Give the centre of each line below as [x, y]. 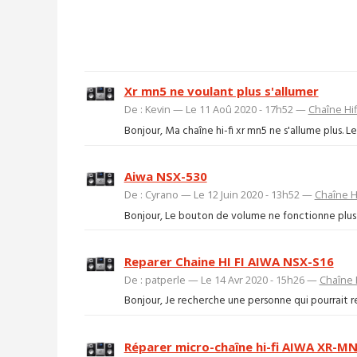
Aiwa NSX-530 [165, 177]
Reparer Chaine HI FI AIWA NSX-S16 [229, 261]
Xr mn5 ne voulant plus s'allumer [221, 91]
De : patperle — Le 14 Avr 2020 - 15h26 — [222, 279]
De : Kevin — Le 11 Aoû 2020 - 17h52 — [216, 110]
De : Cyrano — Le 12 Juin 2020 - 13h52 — [219, 195]
